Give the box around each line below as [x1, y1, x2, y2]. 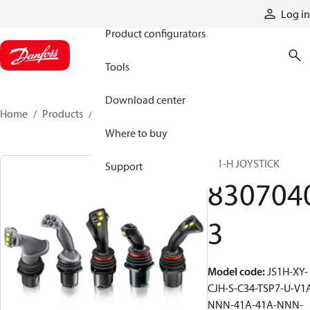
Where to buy [105, 126, 167, 140]
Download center [105, 93, 185, 107]
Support [105, 159, 143, 173]
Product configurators [105, 26, 206, 40]
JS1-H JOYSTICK [208, 156, 280, 170]
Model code [208, 264, 262, 278]
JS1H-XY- [267, 264, 308, 278]
